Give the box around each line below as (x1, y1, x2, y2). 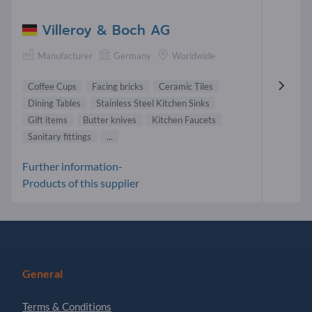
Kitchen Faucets (152, 114, 216, 125)
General (22, 266, 63, 280)
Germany (114, 49, 151, 61)
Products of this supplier (22, 175, 139, 189)
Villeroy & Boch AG (42, 19, 170, 40)
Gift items (28, 114, 68, 125)
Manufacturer (38, 49, 93, 61)
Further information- (22, 159, 123, 173)
